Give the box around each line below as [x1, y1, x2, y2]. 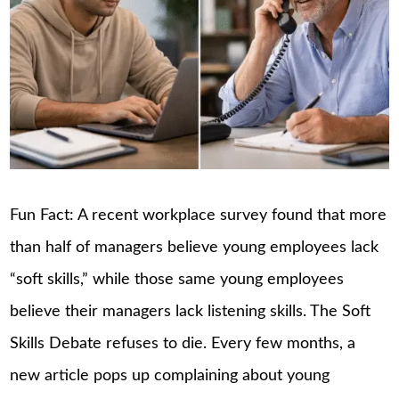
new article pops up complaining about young [10, 368, 330, 385]
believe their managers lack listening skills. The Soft [10, 304, 371, 321]
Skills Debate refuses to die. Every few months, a [10, 336, 356, 353]
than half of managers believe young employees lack [10, 240, 379, 256]
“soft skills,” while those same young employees [10, 272, 345, 289]
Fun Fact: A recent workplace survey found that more [10, 208, 387, 224]
